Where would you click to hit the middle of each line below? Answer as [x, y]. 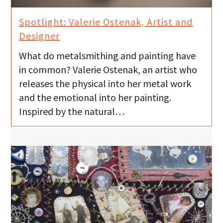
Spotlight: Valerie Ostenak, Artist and [106, 21]
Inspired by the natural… [72, 111]
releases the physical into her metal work [105, 84]
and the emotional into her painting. [95, 98]
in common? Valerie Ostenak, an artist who [108, 70]
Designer [40, 35]
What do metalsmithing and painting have [108, 56]
